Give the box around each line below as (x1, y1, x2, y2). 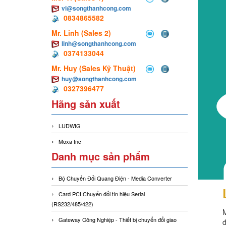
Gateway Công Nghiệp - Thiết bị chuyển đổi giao (59, 215, 177, 224)
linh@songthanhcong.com (62, 39, 136, 48)
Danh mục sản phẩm (51, 149, 150, 164)
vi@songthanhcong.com (62, 4, 131, 13)
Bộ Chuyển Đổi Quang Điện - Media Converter (59, 174, 172, 183)
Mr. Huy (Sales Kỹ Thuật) (51, 63, 138, 74)
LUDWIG (59, 122, 81, 130)
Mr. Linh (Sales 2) (51, 28, 113, 38)
